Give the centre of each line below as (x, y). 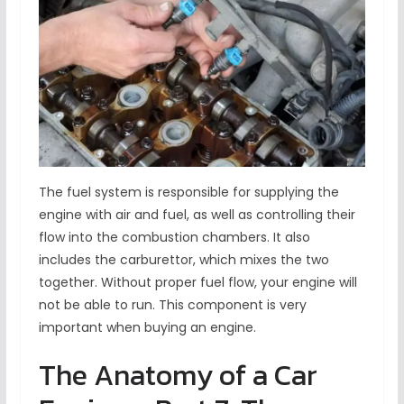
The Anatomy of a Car (178, 376)
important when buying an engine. (149, 328)
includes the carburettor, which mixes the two (184, 260)
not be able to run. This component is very (172, 305)
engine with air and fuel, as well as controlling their (197, 215)
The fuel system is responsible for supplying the (188, 193)
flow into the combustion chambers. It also (174, 238)
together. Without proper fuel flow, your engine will (197, 283)
